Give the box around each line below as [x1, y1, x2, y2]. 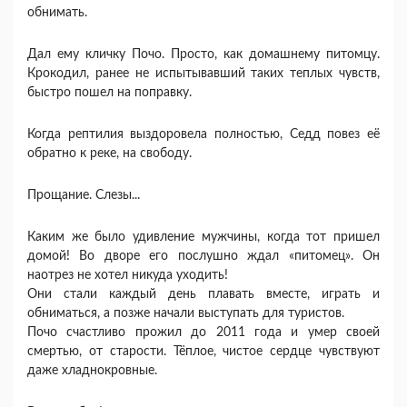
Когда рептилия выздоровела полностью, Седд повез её [27, 128, 380, 141]
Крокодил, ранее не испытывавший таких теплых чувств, [27, 67, 380, 80]
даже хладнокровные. [27, 364, 157, 377]
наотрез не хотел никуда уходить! [27, 269, 228, 282]
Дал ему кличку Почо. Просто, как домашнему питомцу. [27, 48, 380, 61]
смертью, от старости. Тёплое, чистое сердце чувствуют [27, 345, 380, 358]
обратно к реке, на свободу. [27, 147, 192, 160]
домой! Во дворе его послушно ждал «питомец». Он [27, 250, 380, 263]
